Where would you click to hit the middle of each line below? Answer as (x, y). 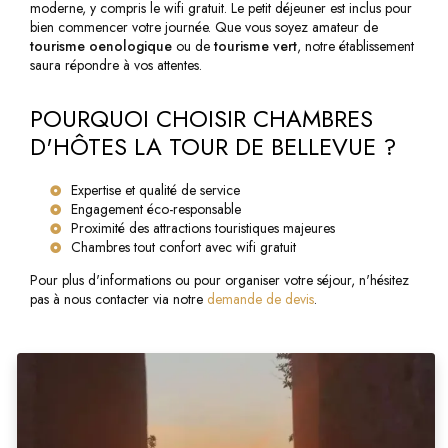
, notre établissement (355, 46)
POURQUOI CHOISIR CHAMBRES (201, 119)
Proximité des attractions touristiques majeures (203, 228)
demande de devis (260, 299)
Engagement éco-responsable (156, 209)
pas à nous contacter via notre (118, 299)
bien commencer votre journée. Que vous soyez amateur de (204, 27)
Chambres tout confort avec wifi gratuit (183, 247)
